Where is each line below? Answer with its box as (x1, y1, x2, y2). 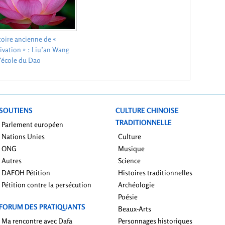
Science (118, 156, 141, 165)
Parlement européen (2, 120, 63, 129)
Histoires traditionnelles (118, 168, 192, 177)
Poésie (118, 192, 138, 201)
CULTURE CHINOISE (116, 106, 179, 115)
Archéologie (118, 180, 155, 189)
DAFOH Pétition (2, 168, 50, 177)
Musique (118, 144, 145, 153)
